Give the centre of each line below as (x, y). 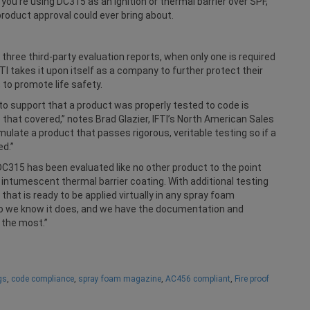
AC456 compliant (198, 279)
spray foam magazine (120, 279)
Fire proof (252, 279)
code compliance (43, 279)
